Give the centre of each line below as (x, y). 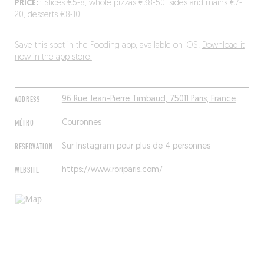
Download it (223, 46)
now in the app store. (53, 57)
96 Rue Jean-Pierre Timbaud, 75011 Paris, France (148, 99)
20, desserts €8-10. (48, 15)
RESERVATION (34, 147)
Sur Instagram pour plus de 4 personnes (136, 146)
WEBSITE (27, 170)
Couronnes (81, 123)
